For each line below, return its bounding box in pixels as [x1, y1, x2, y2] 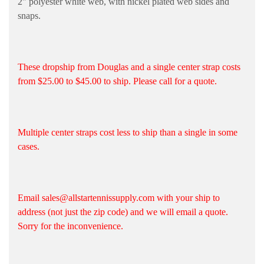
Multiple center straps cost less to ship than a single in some [18, 127, 237, 137]
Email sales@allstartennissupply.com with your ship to [18, 192, 220, 203]
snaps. [18, 10, 41, 21]
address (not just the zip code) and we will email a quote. [18, 206, 228, 217]
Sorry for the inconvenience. [18, 220, 123, 231]
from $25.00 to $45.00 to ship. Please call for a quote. [18, 75, 219, 86]
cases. [18, 141, 39, 151]
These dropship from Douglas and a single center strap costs [18, 61, 240, 72]
